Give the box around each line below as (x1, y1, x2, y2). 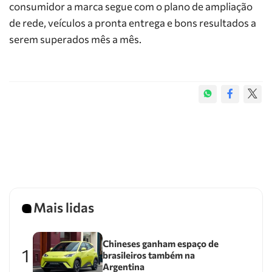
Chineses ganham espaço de (102, 238, 219, 250)
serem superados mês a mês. (9, 33, 141, 46)
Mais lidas (33, 199, 94, 216)
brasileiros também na (102, 250, 195, 261)
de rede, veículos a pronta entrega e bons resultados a (9, 16, 256, 29)
